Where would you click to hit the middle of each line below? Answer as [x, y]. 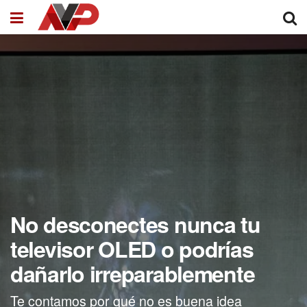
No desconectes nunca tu [135, 224]
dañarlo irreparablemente [133, 274]
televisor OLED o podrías [132, 249]
